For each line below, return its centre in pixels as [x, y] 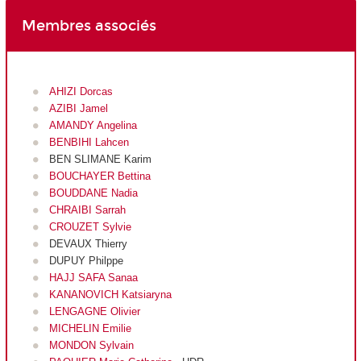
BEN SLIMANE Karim [100, 160]
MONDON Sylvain [91, 346]
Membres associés [89, 26]
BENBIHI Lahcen [89, 143]
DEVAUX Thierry [88, 244]
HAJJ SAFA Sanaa [93, 278]
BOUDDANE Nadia [93, 193]
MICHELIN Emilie [90, 329]
